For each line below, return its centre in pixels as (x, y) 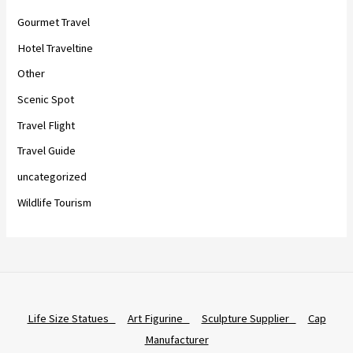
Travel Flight (46, 125)
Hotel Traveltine (56, 48)
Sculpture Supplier (249, 318)
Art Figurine (158, 318)
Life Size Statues (71, 318)
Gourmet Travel (54, 22)
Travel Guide (47, 151)
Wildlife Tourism (55, 202)
